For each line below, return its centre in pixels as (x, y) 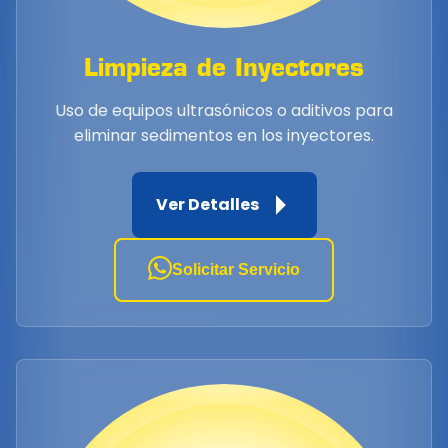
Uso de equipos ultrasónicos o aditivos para (224, 110)
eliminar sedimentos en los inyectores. (224, 135)
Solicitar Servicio (236, 269)
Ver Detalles (207, 205)
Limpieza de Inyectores (224, 66)
